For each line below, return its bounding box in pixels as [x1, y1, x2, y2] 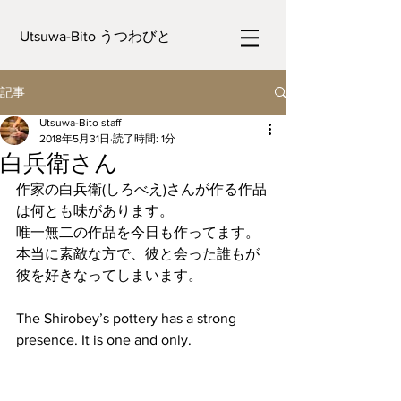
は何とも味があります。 [16, 203, 174, 218]
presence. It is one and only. [16, 332, 192, 347]
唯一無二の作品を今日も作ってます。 [16, 225, 260, 240]
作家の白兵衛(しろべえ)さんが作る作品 [16, 182, 267, 197]
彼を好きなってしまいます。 [16, 268, 202, 283]
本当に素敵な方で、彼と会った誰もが [16, 246, 260, 261]
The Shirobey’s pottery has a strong [16, 311, 240, 326]
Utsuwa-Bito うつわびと [20, 29, 171, 44]
